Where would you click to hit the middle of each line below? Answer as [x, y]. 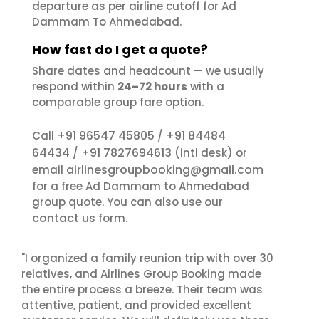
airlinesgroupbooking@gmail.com [165, 170]
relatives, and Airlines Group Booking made [141, 274]
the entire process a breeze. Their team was [142, 289]
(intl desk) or [209, 153]
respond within [75, 87]
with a [206, 87]
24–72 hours [152, 87]
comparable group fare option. [118, 102]
